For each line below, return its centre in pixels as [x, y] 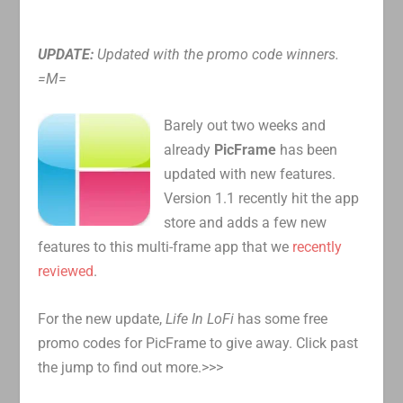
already [189, 150]
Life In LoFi [202, 318]
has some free [283, 318]
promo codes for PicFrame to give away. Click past [198, 343]
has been [307, 150]
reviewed [66, 272]
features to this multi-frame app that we [166, 247]
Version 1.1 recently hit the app [262, 199]
